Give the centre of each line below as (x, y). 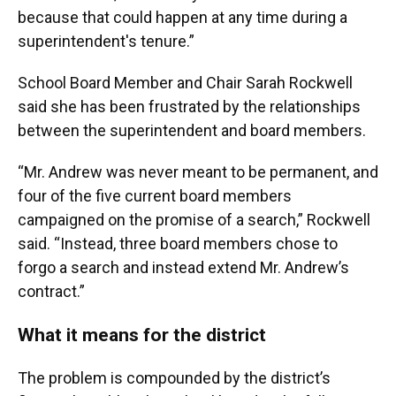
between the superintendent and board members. (192, 131)
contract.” (51, 292)
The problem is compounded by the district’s (174, 378)
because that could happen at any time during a (183, 18)
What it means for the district (142, 335)
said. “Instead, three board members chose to (178, 244)
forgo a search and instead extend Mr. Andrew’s (183, 268)
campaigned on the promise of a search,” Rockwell (194, 220)
